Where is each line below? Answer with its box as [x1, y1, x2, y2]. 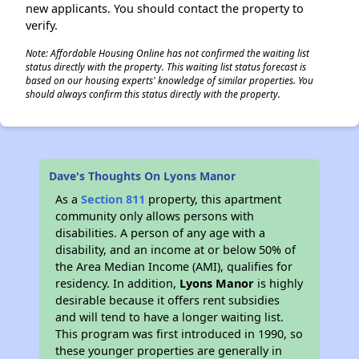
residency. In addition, [55, 276, 180, 291]
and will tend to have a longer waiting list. [55, 309, 284, 325]
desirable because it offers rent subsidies [55, 292, 280, 308]
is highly [254, 276, 304, 291]
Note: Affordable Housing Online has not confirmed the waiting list [26, 46, 309, 59]
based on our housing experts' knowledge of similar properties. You [26, 74, 313, 87]
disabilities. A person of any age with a [55, 225, 266, 240]
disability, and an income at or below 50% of [55, 242, 296, 257]
